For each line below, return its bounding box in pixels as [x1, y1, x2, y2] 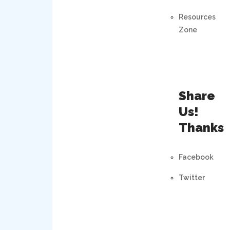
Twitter [178, 173, 205, 182]
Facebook [178, 152, 214, 161]
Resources [178, 12, 216, 21]
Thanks [178, 120, 224, 135]
